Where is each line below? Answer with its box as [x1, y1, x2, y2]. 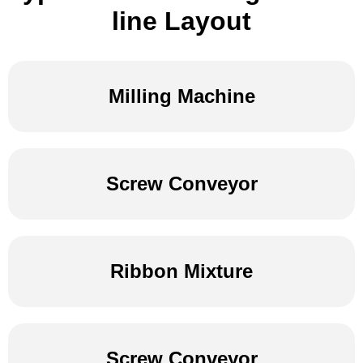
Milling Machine [108, 84, 255, 107]
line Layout [112, 6, 251, 36]
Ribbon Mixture [110, 259, 253, 282]
